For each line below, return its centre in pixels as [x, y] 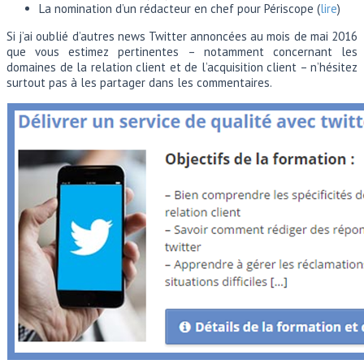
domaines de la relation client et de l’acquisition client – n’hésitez [182, 67]
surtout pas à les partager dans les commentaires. [139, 82]
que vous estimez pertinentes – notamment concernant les [182, 51]
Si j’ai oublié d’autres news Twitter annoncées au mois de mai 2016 [182, 36]
